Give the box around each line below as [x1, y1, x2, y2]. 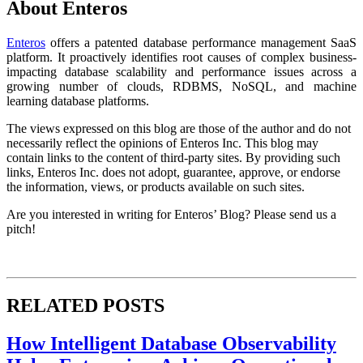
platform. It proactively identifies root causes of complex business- [6, 49, 357, 64]
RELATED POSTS [6, 294, 164, 316]
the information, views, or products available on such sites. [6, 179, 305, 194]
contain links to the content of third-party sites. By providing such [6, 150, 340, 164]
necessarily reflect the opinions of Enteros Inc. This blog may [6, 135, 318, 150]
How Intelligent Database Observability [6, 332, 336, 354]
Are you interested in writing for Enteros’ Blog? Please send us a [6, 207, 336, 221]
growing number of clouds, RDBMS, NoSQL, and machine [6, 79, 357, 93]
